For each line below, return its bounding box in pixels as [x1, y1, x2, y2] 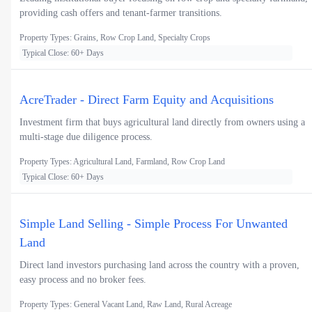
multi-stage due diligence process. [19, 131, 153, 142]
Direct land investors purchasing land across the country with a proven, [19, 259, 299, 270]
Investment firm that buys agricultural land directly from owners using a [19, 116, 305, 127]
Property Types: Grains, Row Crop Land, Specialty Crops [19, 32, 210, 42]
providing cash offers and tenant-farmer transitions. [19, 7, 222, 18]
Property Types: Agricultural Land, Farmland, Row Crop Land [19, 156, 225, 166]
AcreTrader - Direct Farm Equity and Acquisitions [19, 92, 274, 107]
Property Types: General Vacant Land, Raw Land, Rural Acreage [19, 299, 232, 309]
